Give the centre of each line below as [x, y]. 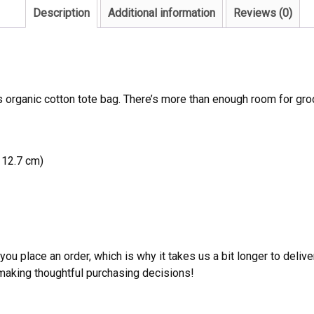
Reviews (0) [263, 13]
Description [61, 13]
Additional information [162, 13]
